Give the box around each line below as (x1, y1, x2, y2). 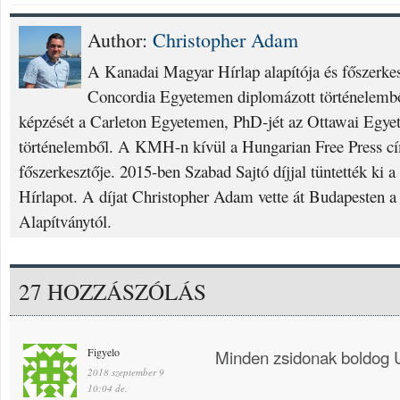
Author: (87, 26, 153, 53)
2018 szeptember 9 (87, 364, 164, 379)
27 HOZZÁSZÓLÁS (19, 275, 206, 306)
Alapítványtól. (19, 209, 112, 232)
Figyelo (87, 344, 120, 359)
